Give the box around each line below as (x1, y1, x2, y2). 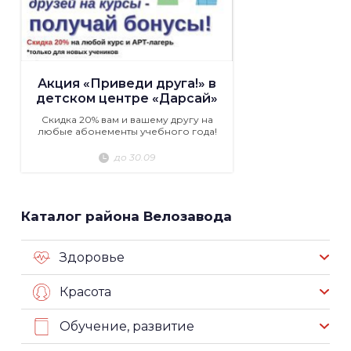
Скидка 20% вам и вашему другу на (41, 114, 213, 126)
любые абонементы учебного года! (37, 125, 217, 138)
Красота (60, 284, 111, 300)
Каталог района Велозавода (21, 208, 232, 225)
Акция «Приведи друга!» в (38, 76, 216, 92)
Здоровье (60, 250, 125, 266)
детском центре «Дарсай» (36, 91, 218, 107)
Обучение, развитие (60, 319, 194, 335)
